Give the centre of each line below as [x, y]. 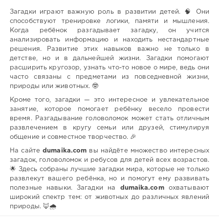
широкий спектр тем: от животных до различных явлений [109, 197]
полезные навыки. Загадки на [65, 188]
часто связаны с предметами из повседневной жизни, [109, 77]
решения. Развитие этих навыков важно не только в [109, 49]
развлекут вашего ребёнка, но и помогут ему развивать [109, 179]
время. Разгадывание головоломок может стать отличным [109, 119]
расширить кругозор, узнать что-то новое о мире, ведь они [109, 68]
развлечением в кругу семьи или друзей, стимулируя [109, 128]
